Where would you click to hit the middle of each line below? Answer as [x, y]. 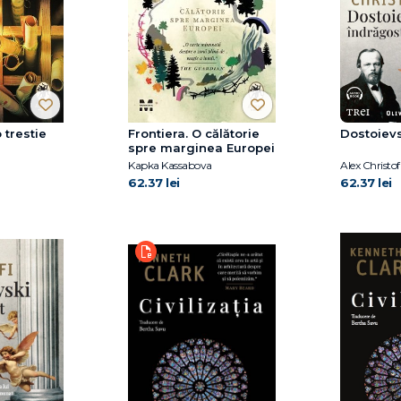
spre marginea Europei [201, 148]
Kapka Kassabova [170, 166]
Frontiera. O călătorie [194, 134]
